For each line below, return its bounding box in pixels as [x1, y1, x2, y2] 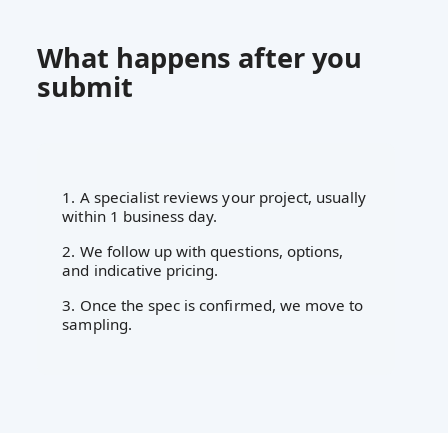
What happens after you [36, 39, 363, 77]
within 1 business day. [62, 205, 218, 226]
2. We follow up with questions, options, [62, 240, 344, 261]
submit [36, 68, 133, 106]
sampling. [62, 313, 132, 334]
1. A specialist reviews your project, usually [62, 186, 367, 207]
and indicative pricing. [62, 259, 219, 280]
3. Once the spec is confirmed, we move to [62, 294, 364, 315]
